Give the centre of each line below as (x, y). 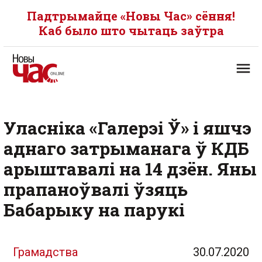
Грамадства (45, 252)
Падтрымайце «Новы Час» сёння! (131, 16)
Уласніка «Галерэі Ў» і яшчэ (127, 128)
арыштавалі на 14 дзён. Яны (130, 169)
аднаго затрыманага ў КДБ (126, 148)
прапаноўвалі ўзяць (96, 189)
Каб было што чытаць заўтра (131, 30)
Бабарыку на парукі (94, 210)
